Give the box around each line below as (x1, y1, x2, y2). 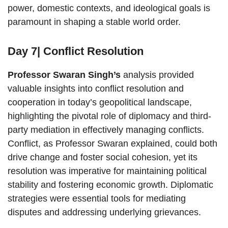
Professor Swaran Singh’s (8, 70, 121, 80)
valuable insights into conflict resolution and (8, 83, 184, 94)
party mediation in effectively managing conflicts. (8, 125, 204, 135)
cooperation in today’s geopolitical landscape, (8, 97, 192, 108)
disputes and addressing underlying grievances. (8, 207, 201, 218)
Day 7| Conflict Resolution (8, 45, 144, 58)
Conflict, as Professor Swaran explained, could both (8, 138, 217, 149)
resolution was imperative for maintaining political (8, 166, 207, 177)
